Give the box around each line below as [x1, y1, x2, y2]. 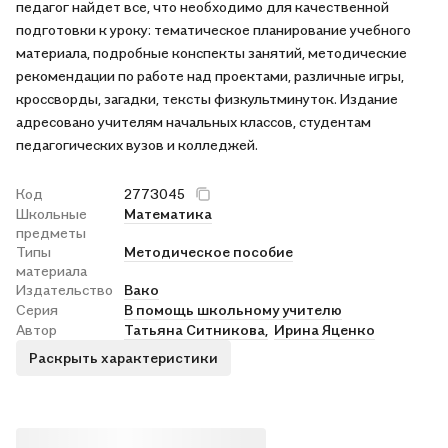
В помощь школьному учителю [124, 300, 342, 318]
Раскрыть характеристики [29, 349, 218, 367]
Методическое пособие [124, 242, 293, 260]
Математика [124, 204, 212, 222]
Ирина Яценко [274, 320, 375, 338]
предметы [16, 223, 86, 241]
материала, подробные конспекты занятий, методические [16, 43, 407, 61]
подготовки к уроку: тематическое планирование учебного [16, 20, 411, 38]
